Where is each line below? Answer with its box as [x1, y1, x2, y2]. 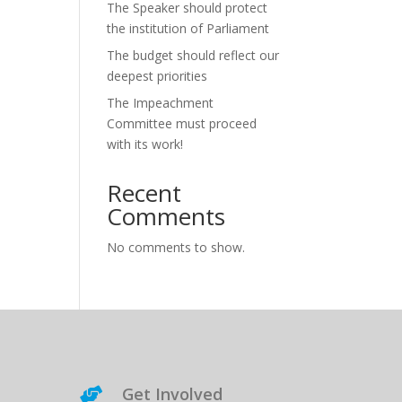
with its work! [107, 135, 184, 153]
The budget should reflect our [107, 47, 280, 64]
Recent [107, 177, 182, 209]
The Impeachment [107, 94, 214, 111]
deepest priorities [107, 67, 208, 84]
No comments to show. [107, 239, 246, 256]
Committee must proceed [107, 115, 258, 132]
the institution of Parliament [107, 20, 270, 37]
